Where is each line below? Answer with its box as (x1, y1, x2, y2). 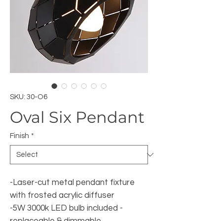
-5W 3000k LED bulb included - (10, 204, 123, 213)
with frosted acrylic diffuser (10, 191, 114, 200)
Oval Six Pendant (10, 108, 145, 127)
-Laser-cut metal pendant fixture (10, 178, 135, 187)
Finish (10, 132, 29, 140)
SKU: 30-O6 (10, 93, 47, 101)
